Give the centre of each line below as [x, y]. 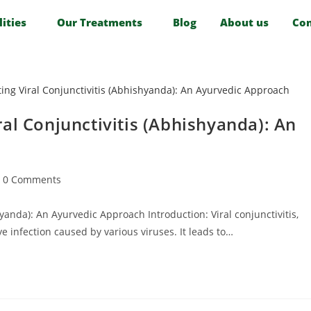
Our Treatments [100, 22]
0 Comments [32, 179]
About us [245, 22]
